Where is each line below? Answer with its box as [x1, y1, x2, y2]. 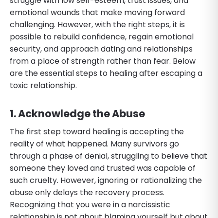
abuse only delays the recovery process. [10, 186, 164, 198]
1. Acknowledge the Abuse [10, 106, 145, 121]
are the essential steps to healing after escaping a [10, 67, 202, 79]
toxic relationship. [10, 79, 77, 91]
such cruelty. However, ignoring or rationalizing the [10, 174, 202, 186]
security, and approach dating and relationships [10, 43, 193, 54]
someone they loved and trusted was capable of [10, 162, 196, 174]
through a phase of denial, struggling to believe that [10, 150, 207, 162]
